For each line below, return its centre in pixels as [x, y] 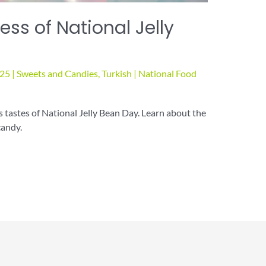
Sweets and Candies [57, 74]
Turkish [116, 74]
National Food [167, 74]
